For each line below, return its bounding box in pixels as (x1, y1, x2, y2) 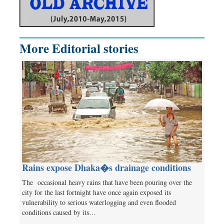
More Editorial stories (19, 38, 138, 57)
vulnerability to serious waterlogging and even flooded (22, 197, 176, 207)
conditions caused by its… (22, 207, 96, 217)
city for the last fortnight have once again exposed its (22, 187, 171, 197)
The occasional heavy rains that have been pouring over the (22, 177, 192, 187)
